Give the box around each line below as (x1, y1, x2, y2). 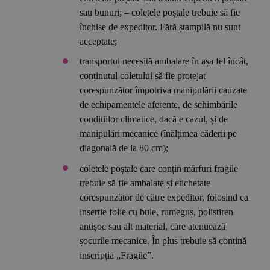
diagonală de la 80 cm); (80, 143, 169, 154)
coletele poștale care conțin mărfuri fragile (80, 163, 239, 174)
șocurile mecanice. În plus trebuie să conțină (80, 235, 247, 246)
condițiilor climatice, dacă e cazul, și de (80, 114, 228, 125)
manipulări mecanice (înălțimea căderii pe (80, 128, 237, 139)
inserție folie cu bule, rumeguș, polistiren (80, 206, 234, 217)
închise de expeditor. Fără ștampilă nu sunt (80, 21, 241, 32)
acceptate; (80, 36, 118, 46)
